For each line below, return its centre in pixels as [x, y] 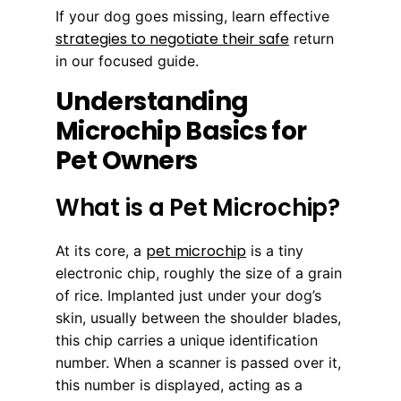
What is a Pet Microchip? [198, 208]
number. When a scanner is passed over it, [198, 363]
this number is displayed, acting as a [179, 385]
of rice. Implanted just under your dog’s [188, 296]
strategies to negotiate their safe [172, 39]
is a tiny [275, 251]
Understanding [152, 102]
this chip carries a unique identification [187, 341]
